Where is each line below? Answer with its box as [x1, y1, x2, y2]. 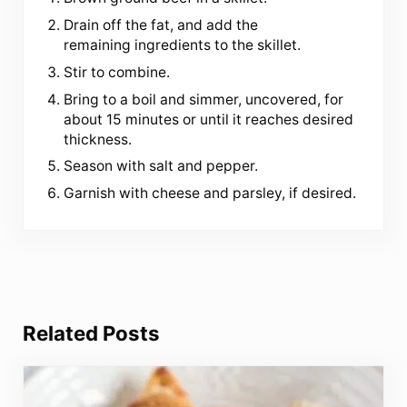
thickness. [64, 130, 133, 148]
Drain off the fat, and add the [64, 15, 259, 34]
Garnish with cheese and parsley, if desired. [64, 184, 357, 203]
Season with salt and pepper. [64, 157, 259, 175]
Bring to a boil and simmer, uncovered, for [64, 90, 344, 108]
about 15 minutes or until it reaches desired [64, 110, 354, 128]
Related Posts [22, 320, 160, 345]
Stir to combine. [64, 63, 171, 81]
